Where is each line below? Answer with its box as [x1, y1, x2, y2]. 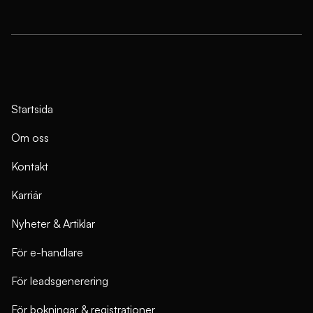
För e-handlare [11, 245, 83, 259]
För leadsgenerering [11, 273, 108, 288]
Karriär [11, 187, 42, 202]
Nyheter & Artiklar [11, 216, 95, 231]
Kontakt [11, 159, 48, 173]
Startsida [11, 101, 53, 116]
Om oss [11, 130, 49, 145]
